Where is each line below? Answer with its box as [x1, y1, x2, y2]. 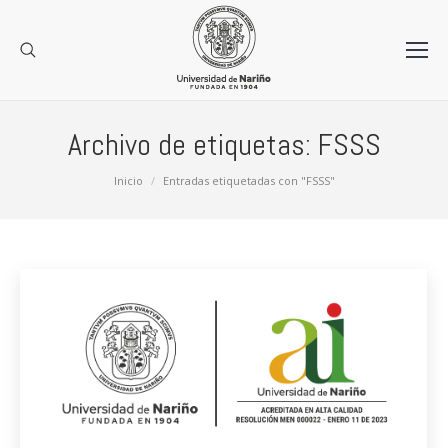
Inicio [113, 173, 143, 188]
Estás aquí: [20, 170, 89, 189]
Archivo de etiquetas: [67, 126, 318, 164]
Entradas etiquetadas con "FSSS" [162, 173, 335, 188]
